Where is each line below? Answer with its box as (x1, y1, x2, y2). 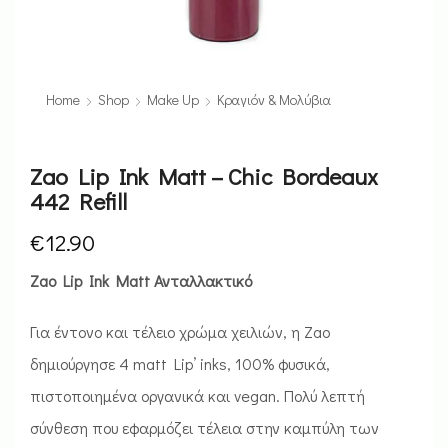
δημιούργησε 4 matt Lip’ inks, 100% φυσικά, (30, 352, 330, 374)
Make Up (147, 90, 199, 109)
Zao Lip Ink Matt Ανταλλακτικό (30, 270, 252, 291)
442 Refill (30, 186, 127, 216)
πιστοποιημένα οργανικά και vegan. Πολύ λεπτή (30, 384, 365, 406)
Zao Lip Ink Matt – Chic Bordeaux (30, 161, 378, 191)
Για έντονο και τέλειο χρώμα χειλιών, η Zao (30, 320, 330, 342)
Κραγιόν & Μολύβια (217, 90, 331, 109)
